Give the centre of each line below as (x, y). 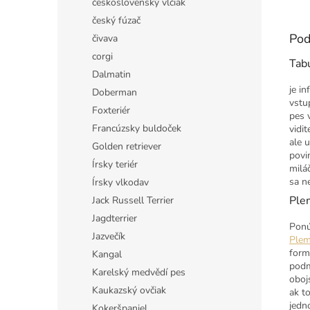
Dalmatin (111, 74)
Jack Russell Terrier (133, 200)
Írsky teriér (115, 164)
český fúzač (116, 20)
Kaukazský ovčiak (129, 290)
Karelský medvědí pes (139, 272)
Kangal (107, 254)
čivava (105, 38)
